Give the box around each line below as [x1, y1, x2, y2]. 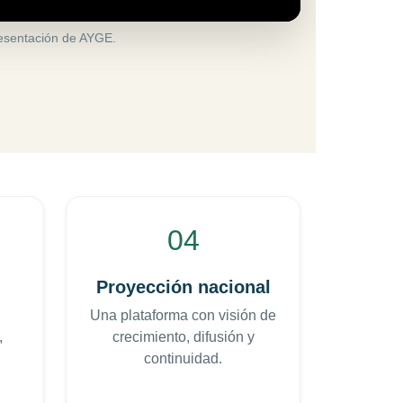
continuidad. [144, 351, 222, 367]
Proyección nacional [95, 277, 271, 298]
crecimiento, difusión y [112, 329, 255, 345]
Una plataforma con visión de [90, 308, 276, 324]
